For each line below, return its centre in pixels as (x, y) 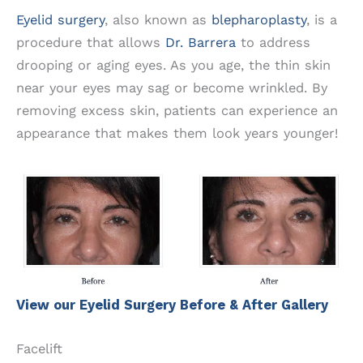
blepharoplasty (256, 20)
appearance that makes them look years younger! (177, 134)
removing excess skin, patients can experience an (177, 111)
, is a (322, 20)
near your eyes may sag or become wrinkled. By (172, 88)
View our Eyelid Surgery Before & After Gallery (172, 305)
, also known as (156, 20)
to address (273, 43)
